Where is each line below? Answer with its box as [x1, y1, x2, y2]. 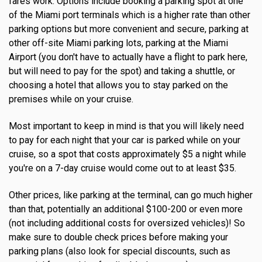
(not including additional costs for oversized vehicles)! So [9, 217, 245, 229]
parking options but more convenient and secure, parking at [9, 23, 249, 35]
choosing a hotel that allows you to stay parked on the [9, 79, 228, 91]
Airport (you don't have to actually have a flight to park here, [9, 51, 247, 63]
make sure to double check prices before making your [9, 231, 228, 243]
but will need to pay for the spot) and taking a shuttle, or [9, 65, 235, 77]
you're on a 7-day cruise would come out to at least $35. [9, 162, 236, 174]
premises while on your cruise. [9, 93, 133, 105]
